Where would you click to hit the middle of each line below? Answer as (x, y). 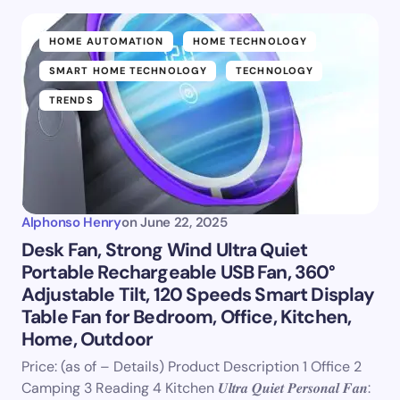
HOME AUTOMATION (107, 41)
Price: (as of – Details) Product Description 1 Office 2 (192, 367)
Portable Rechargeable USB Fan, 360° (179, 272)
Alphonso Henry (71, 222)
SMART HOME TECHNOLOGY (129, 71)
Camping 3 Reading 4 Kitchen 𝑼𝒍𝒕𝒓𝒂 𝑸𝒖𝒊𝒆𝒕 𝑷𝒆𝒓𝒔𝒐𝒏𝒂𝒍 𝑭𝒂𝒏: (196, 388)
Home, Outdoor (87, 339)
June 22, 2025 (184, 222)
